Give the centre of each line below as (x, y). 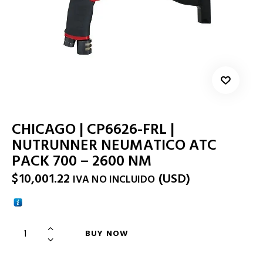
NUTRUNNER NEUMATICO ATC (114, 145)
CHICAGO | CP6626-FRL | (93, 129)
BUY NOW (107, 233)
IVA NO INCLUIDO (114, 180)
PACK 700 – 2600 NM (82, 161)
